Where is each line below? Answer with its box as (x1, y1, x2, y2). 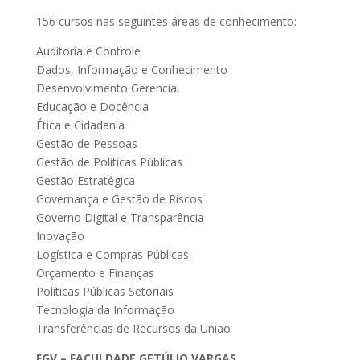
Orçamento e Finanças (35, 265, 154, 280)
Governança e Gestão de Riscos (35, 191, 202, 207)
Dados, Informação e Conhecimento (35, 62, 227, 77)
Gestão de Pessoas (35, 136, 137, 151)
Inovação (35, 228, 84, 243)
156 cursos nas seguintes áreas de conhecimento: (35, 14, 297, 29)
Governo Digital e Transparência (35, 210, 204, 225)
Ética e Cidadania (35, 117, 125, 133)
